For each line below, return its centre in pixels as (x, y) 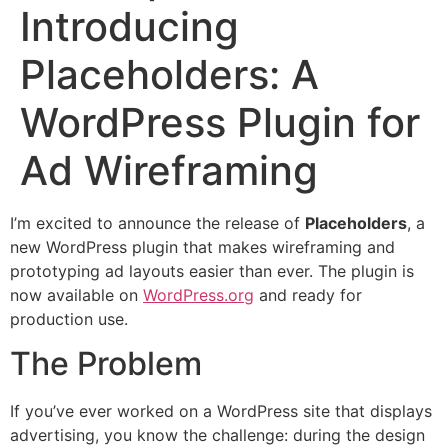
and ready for (308, 295)
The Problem (106, 364)
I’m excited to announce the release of (157, 223)
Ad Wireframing (169, 170)
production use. (69, 319)
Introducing (129, 26)
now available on (76, 295)
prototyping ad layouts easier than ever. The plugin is (212, 271)
